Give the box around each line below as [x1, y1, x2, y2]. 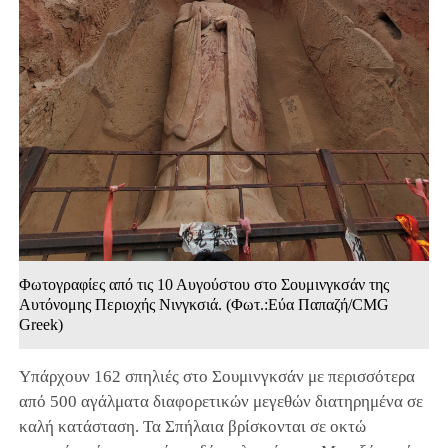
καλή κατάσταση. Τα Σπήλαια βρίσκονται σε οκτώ [18, 417, 366, 437]
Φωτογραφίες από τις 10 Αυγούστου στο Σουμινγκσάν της [18, 276, 389, 294]
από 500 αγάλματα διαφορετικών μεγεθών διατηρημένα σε [18, 392, 423, 412]
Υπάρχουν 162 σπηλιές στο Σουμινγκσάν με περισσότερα [18, 367, 415, 387]
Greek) [18, 316, 63, 334]
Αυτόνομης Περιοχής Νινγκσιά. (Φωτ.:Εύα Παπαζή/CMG [18, 296, 389, 314]
